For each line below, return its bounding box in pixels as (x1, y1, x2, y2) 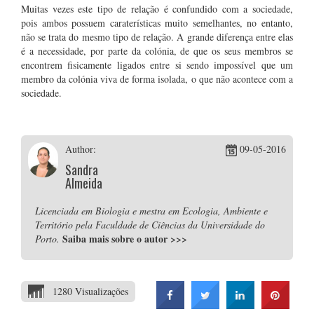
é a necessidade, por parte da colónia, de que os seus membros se (21, 44, 293, 57)
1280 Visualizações (53, 285, 128, 298)
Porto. (35, 232, 60, 245)
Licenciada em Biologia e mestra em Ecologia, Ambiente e (35, 204, 268, 217)
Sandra (65, 161, 98, 179)
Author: (65, 142, 96, 156)
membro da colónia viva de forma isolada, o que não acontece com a (21, 72, 293, 86)
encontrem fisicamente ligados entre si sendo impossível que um (21, 58, 293, 71)
